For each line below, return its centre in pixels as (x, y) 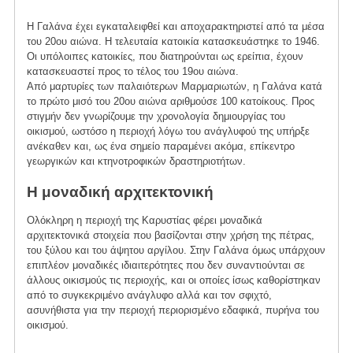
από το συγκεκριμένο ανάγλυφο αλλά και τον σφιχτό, (149, 295)
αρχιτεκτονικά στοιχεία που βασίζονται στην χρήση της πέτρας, (170, 235)
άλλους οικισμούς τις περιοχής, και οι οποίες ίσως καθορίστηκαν (173, 280)
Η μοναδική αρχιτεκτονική (120, 191)
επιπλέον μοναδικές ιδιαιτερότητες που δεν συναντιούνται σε (165, 265)
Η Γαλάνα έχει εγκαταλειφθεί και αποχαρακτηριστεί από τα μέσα (175, 27)
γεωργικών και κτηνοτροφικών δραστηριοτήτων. (136, 162)
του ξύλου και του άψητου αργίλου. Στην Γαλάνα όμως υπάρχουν (176, 250)
